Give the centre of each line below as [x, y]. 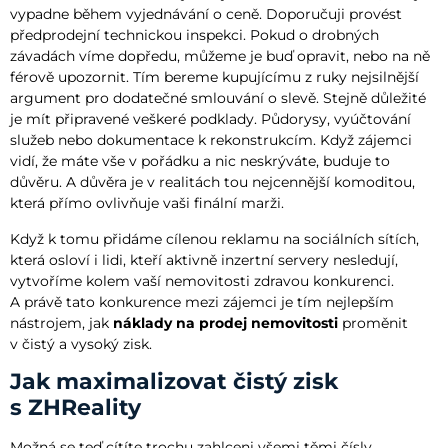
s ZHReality [75, 408]
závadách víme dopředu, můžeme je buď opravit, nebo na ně [220, 56]
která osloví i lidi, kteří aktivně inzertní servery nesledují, [204, 259]
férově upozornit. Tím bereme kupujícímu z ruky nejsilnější [214, 77]
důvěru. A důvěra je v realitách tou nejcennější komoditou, [212, 182]
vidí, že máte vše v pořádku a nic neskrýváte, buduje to [200, 161]
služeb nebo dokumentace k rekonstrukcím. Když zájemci [211, 140]
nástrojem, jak [61, 322]
